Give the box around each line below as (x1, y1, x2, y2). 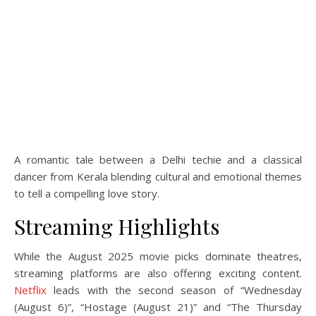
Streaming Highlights (14, 212, 219, 241)
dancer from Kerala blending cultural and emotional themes (14, 169, 302, 183)
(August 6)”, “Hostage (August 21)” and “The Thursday (14, 300, 302, 314)
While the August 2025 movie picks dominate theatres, (14, 249, 302, 263)
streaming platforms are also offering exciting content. (14, 266, 302, 280)
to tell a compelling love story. (14, 186, 159, 200)
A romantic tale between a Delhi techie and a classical (14, 152, 302, 166)
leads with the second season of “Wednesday (47, 283, 302, 297)
